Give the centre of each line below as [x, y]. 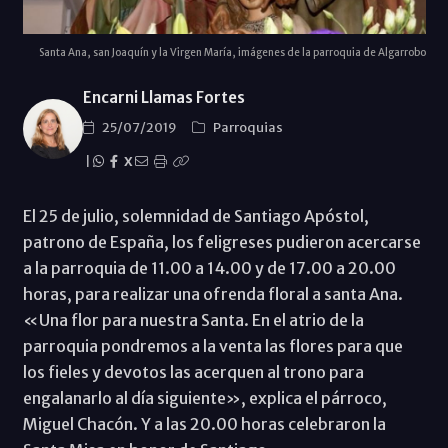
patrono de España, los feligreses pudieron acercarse [221, 241]
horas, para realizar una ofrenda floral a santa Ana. [212, 293]
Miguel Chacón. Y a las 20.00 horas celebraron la [204, 423]
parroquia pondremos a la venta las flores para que [212, 345]
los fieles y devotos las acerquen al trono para [193, 371]
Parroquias [247, 127]
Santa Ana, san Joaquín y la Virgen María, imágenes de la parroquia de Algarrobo [232, 52]
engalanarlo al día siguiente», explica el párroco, [204, 397]
